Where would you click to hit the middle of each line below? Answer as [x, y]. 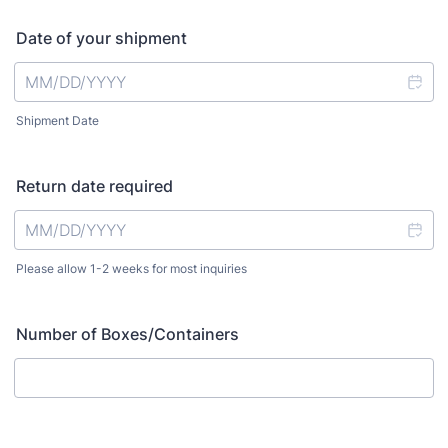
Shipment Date [57, 120]
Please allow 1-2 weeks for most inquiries [131, 268]
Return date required [94, 186]
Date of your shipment [101, 38]
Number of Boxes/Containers [127, 334]
